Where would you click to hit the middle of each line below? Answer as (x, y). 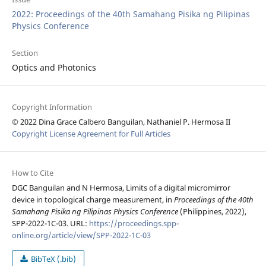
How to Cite (32, 173)
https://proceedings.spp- (134, 224)
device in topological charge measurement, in (93, 200)
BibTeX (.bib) (53, 259)
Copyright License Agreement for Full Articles (91, 134)
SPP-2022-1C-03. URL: (50, 224)
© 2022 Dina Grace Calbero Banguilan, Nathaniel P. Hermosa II (121, 122)
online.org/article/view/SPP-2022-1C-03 (81, 235)
